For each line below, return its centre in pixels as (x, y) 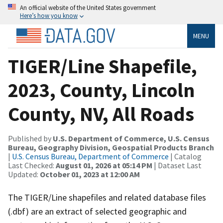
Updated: (24, 174)
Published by (30, 138)
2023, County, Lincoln (101, 90)
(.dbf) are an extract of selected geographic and (97, 211)
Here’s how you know (49, 15)
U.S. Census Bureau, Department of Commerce (90, 156)
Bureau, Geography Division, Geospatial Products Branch (111, 147)
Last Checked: (32, 165)
